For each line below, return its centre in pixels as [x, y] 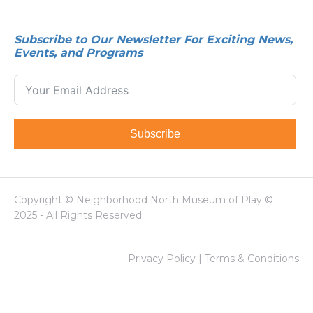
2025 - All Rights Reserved [78, 216]
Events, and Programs [78, 53]
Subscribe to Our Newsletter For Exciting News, [153, 40]
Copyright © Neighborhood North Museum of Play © [144, 200]
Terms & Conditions [252, 259]
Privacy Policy [162, 259]
